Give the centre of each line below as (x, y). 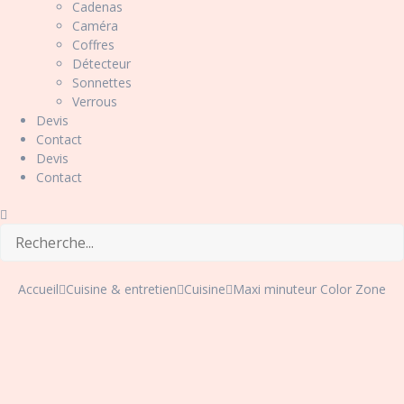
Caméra (95, 26)
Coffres (93, 45)
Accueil (38, 289)
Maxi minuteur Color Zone (309, 289)
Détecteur (101, 64)
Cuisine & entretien (121, 289)
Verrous (95, 101)
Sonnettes (102, 83)
